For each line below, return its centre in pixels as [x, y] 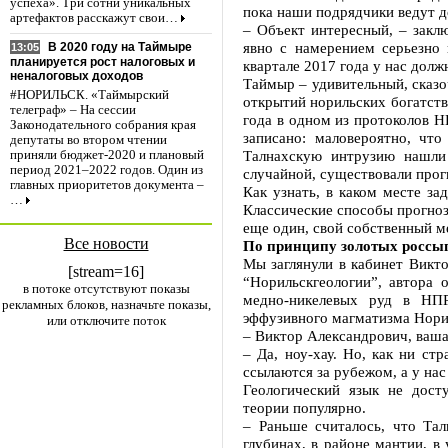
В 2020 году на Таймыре [120, 47]
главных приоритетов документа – [107, 185]
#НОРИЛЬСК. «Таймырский [89, 95]
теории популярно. [304, 407]
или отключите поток [106, 320]
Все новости [106, 243]
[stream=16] [106, 271]
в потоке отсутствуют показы [106, 288]
